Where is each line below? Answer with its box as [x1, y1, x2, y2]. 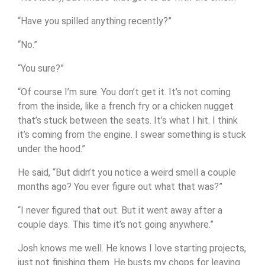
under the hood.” [18, 143, 85, 154]
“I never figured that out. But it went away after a [18, 205, 222, 216]
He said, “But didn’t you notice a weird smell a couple [18, 167, 236, 178]
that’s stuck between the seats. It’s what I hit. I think [18, 115, 238, 126]
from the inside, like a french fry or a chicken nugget [18, 101, 234, 112]
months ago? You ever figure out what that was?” [18, 181, 222, 192]
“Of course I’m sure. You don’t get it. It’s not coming [18, 86, 231, 98]
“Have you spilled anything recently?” [18, 15, 172, 27]
